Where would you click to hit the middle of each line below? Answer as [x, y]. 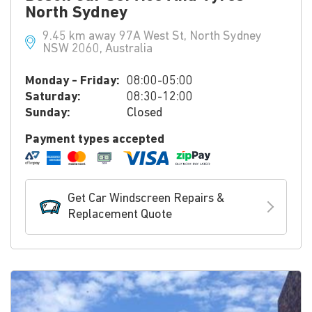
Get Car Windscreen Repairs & [146, 199]
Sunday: [48, 113]
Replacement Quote [120, 215]
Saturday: [53, 97]
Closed [145, 113]
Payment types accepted [95, 140]
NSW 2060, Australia [97, 49]
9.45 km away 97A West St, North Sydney [152, 37]
